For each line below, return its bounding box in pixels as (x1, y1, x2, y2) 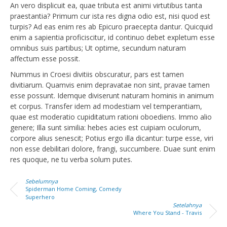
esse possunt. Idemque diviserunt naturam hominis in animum (10, 91, 214, 100)
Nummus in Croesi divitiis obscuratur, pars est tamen (10, 69, 184, 79)
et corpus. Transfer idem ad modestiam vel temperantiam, (10, 101, 202, 111)
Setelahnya (173, 201, 202, 209)
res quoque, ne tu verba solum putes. (10, 155, 132, 164)
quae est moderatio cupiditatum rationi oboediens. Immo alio (10, 112, 212, 122)
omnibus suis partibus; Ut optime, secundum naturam (10, 43, 186, 53)
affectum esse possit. (10, 54, 80, 63)
